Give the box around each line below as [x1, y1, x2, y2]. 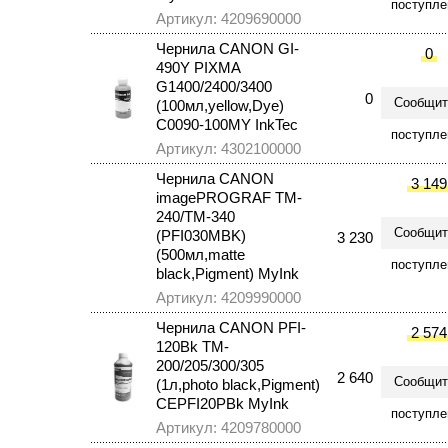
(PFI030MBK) [156, 227, 246, 244]
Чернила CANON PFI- [156, 319, 306, 336]
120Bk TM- [156, 338, 229, 355]
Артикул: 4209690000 [156, 10, 301, 27]
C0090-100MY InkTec [156, 116, 298, 133]
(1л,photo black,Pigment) [156, 376, 320, 393]
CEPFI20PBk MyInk [156, 395, 289, 412]
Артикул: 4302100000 [156, 140, 301, 157]
